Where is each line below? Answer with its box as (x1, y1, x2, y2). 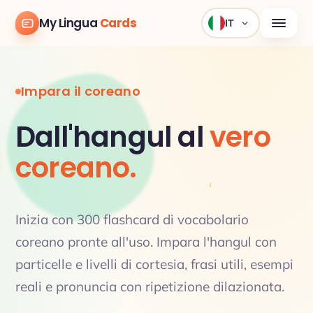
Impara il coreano (21, 82, 141, 100)
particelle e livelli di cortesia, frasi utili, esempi (15, 256, 293, 272)
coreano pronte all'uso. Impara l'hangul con (15, 233, 277, 250)
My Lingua (39, 15, 100, 31)
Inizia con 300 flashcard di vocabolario (15, 211, 249, 228)
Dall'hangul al (15, 117, 210, 156)
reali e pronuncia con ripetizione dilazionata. (15, 278, 284, 295)
